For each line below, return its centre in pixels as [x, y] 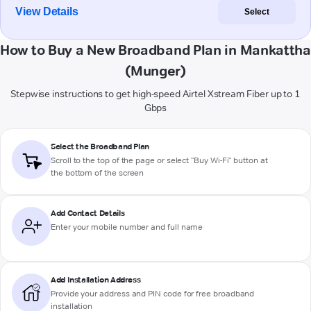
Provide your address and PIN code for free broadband [153, 294]
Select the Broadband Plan [100, 146]
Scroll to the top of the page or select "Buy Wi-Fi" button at [159, 160]
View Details [47, 12]
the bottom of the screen [98, 173]
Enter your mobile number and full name [127, 227]
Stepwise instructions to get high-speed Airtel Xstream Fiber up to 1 [155, 94]
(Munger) [155, 71]
